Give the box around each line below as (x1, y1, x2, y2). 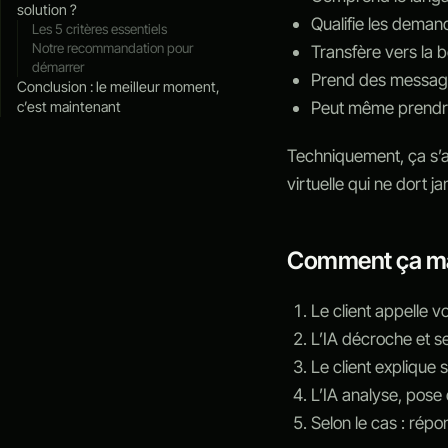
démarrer (32, 58, 85, 75)
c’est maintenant (17, 97, 121, 115)
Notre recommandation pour (32, 39, 194, 56)
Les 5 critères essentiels (32, 20, 168, 37)
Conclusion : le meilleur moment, (17, 77, 220, 95)
